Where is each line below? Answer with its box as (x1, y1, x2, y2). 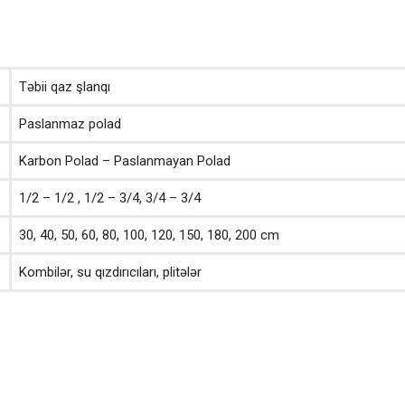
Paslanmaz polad (19, 115, 121, 132)
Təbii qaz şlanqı (19, 78, 110, 95)
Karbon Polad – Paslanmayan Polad (19, 152, 231, 169)
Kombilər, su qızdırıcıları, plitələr (19, 263, 202, 280)
